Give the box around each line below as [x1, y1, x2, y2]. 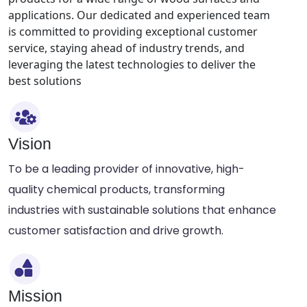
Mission [8, 287, 62, 305]
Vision [8, 135, 51, 153]
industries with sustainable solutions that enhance [8, 202, 276, 218]
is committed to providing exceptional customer [8, 24, 258, 39]
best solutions [8, 73, 82, 88]
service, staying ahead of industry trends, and [8, 40, 245, 56]
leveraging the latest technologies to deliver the [8, 57, 256, 72]
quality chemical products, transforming [8, 182, 225, 197]
